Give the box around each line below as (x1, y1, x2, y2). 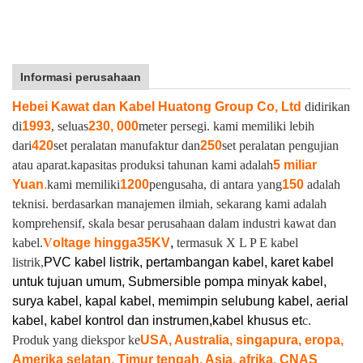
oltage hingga (53, 236, 137, 250)
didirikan (305, 100, 350, 113)
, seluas (51, 119, 88, 133)
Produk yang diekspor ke (12, 333, 140, 347)
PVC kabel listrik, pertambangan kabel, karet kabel (44, 255, 334, 269)
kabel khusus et (212, 314, 302, 327)
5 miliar (273, 158, 317, 172)
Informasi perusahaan (20, 70, 141, 83)
